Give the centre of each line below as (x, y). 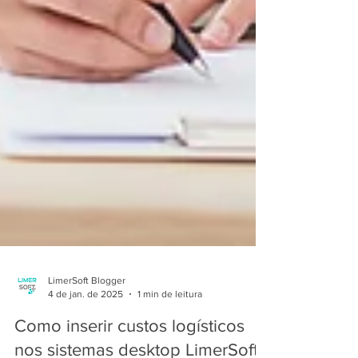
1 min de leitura (170, 315)
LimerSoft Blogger (87, 302)
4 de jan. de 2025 (86, 315)
